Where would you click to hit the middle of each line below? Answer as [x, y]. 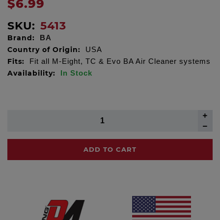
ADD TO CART [110, 150]
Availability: [31, 73]
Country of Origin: [44, 50]
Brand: [21, 38]
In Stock [76, 73]
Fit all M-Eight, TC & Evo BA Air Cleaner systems [120, 62]
